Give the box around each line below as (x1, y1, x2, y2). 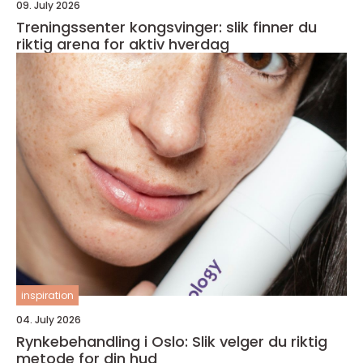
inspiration (21, 288, 74, 302)
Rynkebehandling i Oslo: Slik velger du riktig (16, 331, 327, 352)
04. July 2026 (16, 313, 81, 327)
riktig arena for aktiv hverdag (16, 34, 229, 54)
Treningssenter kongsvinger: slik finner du (16, 17, 317, 37)
